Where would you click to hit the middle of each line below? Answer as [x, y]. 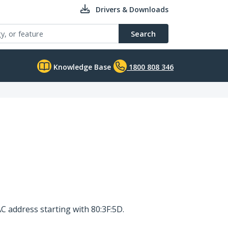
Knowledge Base [81, 67]
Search [143, 34]
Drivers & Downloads [132, 9]
